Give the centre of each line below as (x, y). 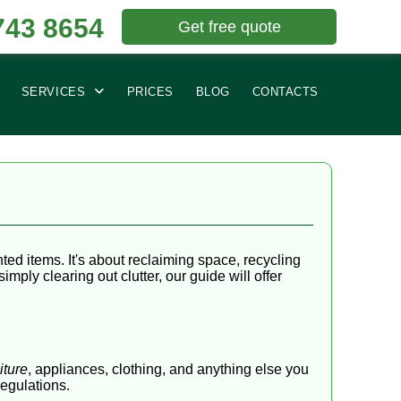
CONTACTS (285, 91)
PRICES (150, 91)
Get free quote (229, 27)
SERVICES (53, 91)
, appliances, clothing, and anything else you (168, 370)
